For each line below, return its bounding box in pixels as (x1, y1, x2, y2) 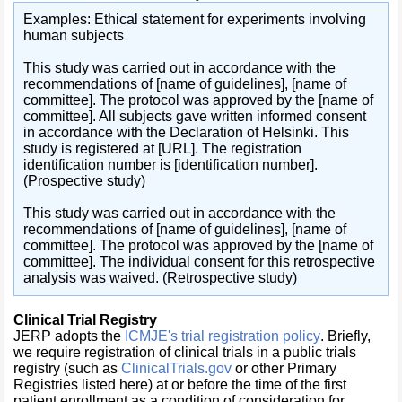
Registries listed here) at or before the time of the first (13, 377, 346, 392)
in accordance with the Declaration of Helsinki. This (23, 125, 349, 140)
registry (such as (13, 361, 121, 376)
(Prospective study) (23, 173, 145, 188)
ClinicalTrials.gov (121, 361, 232, 376)
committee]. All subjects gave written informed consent (23, 109, 366, 124)
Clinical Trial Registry (13, 312, 157, 328)
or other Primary (232, 361, 336, 376)
